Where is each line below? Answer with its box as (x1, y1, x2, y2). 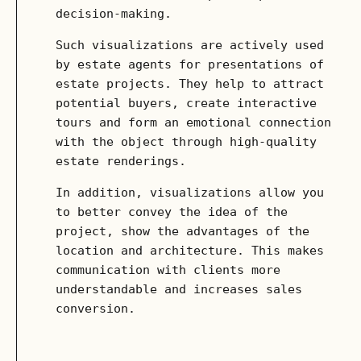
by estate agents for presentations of (56, 57, 324, 72)
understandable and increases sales (56, 282, 302, 297)
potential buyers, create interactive (56, 96, 317, 110)
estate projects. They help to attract (56, 77, 324, 91)
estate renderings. (56, 154, 186, 168)
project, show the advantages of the (56, 224, 309, 239)
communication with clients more (56, 263, 280, 277)
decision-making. (56, 6, 172, 21)
